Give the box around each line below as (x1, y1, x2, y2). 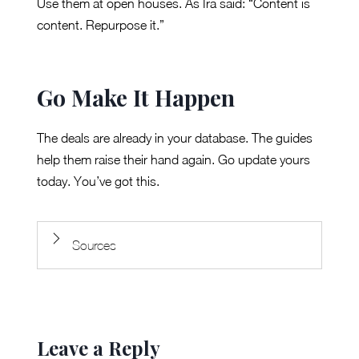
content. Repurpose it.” (37, 18, 164, 33)
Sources (72, 238, 117, 253)
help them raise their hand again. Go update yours (37, 152, 310, 167)
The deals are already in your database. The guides (37, 131, 313, 146)
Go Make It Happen (37, 83, 235, 113)
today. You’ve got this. (37, 174, 159, 189)
